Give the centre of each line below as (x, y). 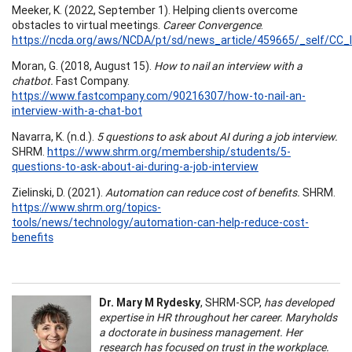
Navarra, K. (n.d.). (54, 136)
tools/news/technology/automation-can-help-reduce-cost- (160, 222)
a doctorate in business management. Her (201, 332)
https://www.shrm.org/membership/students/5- (169, 151)
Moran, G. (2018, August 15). (83, 66)
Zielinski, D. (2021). (59, 192)
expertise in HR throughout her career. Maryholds (218, 317)
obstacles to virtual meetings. (87, 25)
